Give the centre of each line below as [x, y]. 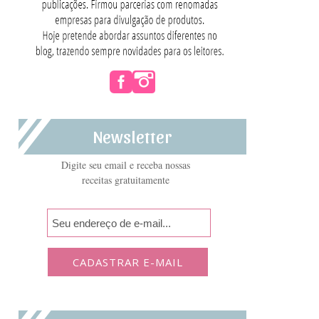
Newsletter [132, 136]
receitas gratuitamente [125, 180]
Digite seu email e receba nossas [125, 165]
